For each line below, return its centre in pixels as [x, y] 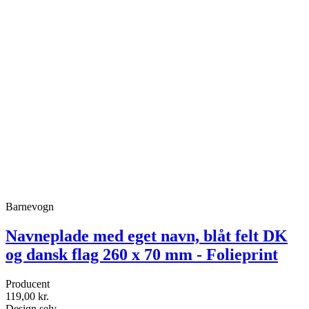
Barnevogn [30, 207]
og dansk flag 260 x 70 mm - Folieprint [142, 255]
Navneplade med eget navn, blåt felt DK [147, 236]
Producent [28, 284]
